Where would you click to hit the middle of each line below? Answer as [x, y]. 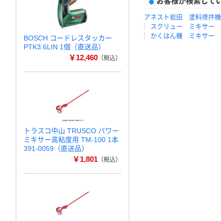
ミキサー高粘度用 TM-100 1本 [71, 140]
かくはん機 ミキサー [183, 36]
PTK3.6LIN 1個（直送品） [64, 47]
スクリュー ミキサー [183, 26]
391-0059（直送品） [56, 148]
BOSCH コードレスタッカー [68, 38]
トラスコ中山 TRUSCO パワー [71, 131]
